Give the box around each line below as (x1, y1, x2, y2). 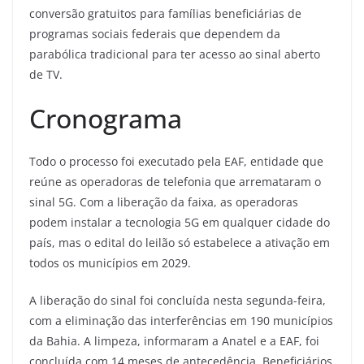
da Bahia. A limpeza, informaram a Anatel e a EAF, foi (29, 333, 319, 349)
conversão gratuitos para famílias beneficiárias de (29, 6, 301, 22)
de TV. (29, 67, 63, 83)
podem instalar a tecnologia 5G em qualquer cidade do (29, 214, 330, 231)
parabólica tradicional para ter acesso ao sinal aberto (29, 46, 320, 63)
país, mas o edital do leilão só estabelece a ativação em (29, 235, 330, 251)
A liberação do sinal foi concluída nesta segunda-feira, (29, 292, 326, 309)
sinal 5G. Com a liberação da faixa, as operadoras (29, 194, 298, 210)
